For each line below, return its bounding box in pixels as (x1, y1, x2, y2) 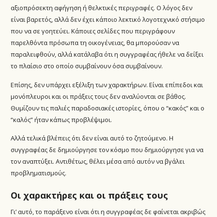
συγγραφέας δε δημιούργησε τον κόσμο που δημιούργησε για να (11, 145, 204, 154)
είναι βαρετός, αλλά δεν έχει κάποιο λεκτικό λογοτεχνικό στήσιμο (11, 15, 205, 24)
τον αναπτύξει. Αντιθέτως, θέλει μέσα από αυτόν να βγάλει (11, 156, 185, 166)
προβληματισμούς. (11, 168, 67, 177)
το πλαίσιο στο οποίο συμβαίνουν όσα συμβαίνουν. (11, 62, 163, 71)
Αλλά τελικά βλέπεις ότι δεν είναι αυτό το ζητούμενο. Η (11, 133, 174, 142)
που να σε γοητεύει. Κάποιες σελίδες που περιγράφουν (11, 27, 175, 36)
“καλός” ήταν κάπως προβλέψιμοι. (11, 115, 112, 124)
